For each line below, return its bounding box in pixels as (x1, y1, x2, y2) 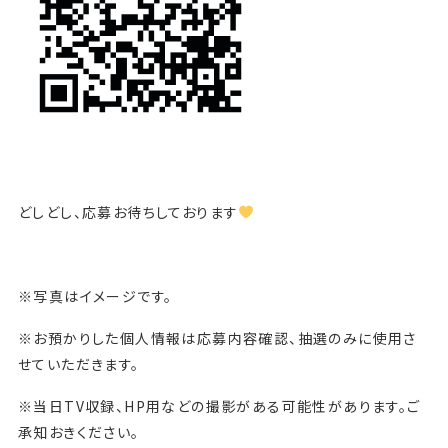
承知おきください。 (17, 421, 140, 442)
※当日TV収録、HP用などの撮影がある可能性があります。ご (17, 395, 421, 416)
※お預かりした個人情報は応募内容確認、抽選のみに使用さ (17, 327, 417, 348)
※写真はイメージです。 (17, 285, 173, 306)
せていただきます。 (17, 353, 140, 374)
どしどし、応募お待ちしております (17, 201, 239, 222)
